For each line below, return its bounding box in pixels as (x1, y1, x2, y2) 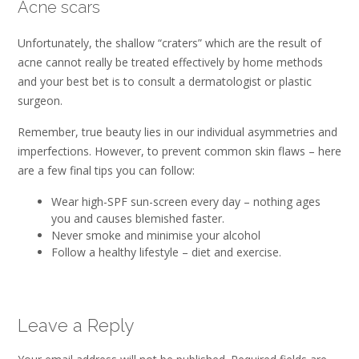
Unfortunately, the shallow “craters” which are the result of (18, 34, 321, 50)
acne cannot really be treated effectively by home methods (18, 54, 323, 70)
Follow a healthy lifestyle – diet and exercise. (51, 244, 281, 260)
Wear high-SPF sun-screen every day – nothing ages (51, 193, 321, 209)
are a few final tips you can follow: (18, 163, 195, 179)
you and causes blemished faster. (51, 210, 224, 226)
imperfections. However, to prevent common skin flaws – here (18, 143, 341, 159)
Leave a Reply (18, 314, 135, 336)
